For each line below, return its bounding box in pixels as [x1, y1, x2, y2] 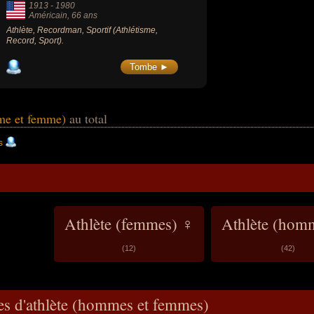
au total [69, 110, 107, 128]
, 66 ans [67, 11, 97, 20]
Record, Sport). [6, 36, 64, 46]
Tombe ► [130, 62, 169, 72]
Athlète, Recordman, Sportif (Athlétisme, [6, 25, 158, 35]
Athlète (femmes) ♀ [64, 213, 193, 235]
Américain [29, 11, 67, 20]
